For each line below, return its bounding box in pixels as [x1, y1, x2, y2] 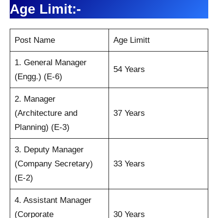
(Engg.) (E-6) [14, 72, 62, 81]
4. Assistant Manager [14, 195, 91, 205]
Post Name [14, 35, 55, 45]
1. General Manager [14, 57, 87, 67]
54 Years [113, 64, 145, 74]
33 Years [113, 159, 145, 168]
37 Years [113, 108, 145, 118]
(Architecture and [14, 108, 77, 118]
